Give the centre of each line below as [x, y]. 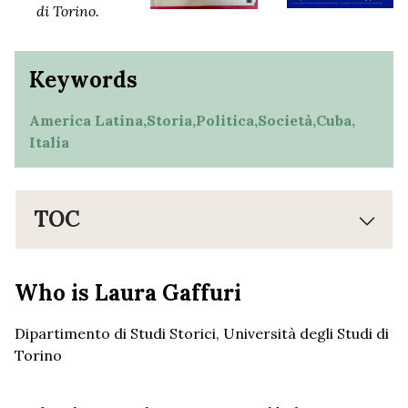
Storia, [171, 121]
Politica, [227, 121]
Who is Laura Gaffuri [128, 293]
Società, [287, 121]
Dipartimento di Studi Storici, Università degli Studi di [202, 334]
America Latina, [88, 121]
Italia [49, 143]
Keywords [83, 80]
